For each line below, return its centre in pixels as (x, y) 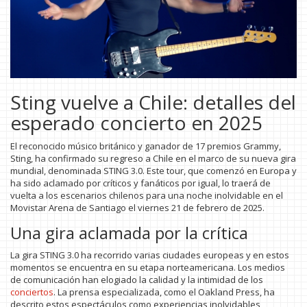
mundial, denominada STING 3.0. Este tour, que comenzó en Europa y (153, 171)
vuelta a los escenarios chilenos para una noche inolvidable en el (147, 196)
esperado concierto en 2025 (136, 123)
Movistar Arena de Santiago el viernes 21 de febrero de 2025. (137, 208)
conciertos (32, 292)
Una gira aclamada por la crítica (129, 233)
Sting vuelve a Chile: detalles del (153, 102)
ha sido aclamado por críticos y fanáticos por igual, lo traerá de (140, 183)
